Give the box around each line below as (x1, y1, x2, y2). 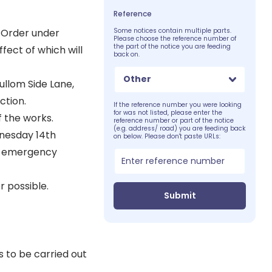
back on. (114, 49, 140, 59)
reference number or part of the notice (114, 115, 234, 125)
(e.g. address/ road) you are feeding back (114, 123, 246, 133)
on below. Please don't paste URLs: (114, 131, 221, 141)
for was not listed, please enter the (114, 107, 223, 117)
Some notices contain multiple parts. (114, 25, 232, 35)
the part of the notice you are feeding (114, 41, 231, 51)
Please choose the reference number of (114, 33, 237, 43)
